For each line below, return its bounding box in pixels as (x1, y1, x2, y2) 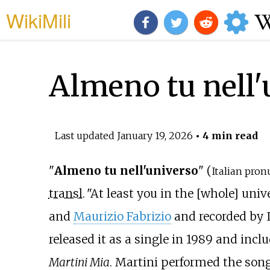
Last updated (54, 129, 117, 142)
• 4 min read (192, 129, 258, 142)
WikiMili (6, 6, 71, 34)
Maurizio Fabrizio (73, 209, 171, 224)
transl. (48, 186, 85, 201)
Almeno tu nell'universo (54, 163, 198, 178)
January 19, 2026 (116, 129, 193, 142)
